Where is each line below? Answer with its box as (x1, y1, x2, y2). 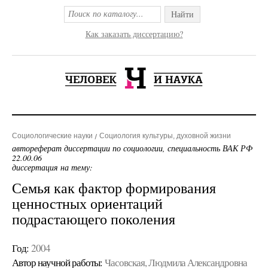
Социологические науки (12, 132, 93, 140)
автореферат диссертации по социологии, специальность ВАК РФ (12, 142, 252, 154)
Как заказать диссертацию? (85, 28, 183, 39)
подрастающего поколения (12, 209, 175, 229)
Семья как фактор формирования (12, 178, 216, 197)
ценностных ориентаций (12, 194, 163, 213)
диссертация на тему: (12, 162, 93, 173)
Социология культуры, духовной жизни (99, 132, 231, 140)
